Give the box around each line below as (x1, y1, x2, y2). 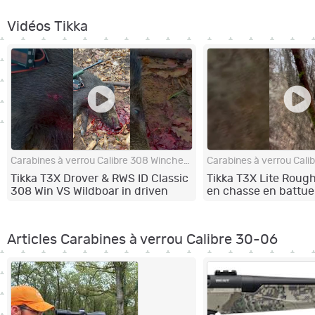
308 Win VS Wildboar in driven (11, 186, 168, 198)
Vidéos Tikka (7, 19, 88, 34)
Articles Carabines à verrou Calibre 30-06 (7, 233, 278, 247)
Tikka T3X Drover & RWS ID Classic (11, 173, 188, 185)
